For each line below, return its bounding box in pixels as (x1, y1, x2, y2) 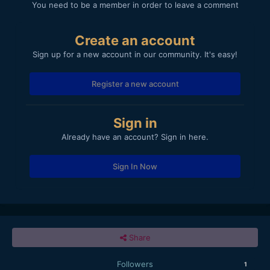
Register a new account (91, 78, 179, 89)
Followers (117, 259, 153, 269)
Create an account (75, 32, 195, 48)
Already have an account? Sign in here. (61, 131, 209, 142)
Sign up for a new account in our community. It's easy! (33, 49, 237, 59)
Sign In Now (113, 161, 157, 171)
